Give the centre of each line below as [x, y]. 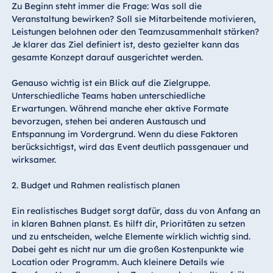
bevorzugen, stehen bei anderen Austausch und [108, 122]
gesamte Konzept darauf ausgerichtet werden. [107, 58]
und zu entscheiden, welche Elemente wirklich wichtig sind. [131, 237]
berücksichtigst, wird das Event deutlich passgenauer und [130, 147]
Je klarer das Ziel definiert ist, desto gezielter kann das [125, 45]
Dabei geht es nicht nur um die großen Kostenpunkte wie [127, 250]
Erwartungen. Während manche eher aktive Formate [120, 109]
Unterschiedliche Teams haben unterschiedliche [108, 96]
